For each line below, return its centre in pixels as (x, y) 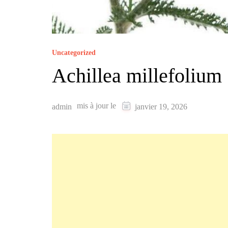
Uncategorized (74, 53)
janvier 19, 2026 (161, 107)
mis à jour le (97, 106)
